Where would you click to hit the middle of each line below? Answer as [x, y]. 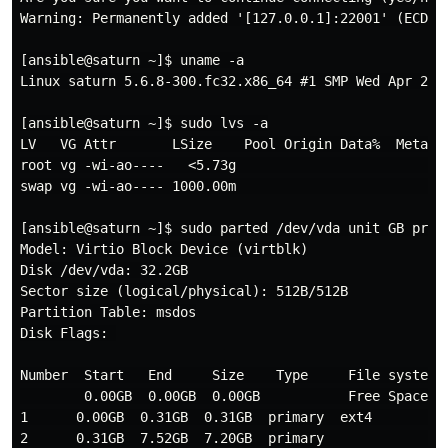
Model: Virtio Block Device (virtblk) [164, 249]
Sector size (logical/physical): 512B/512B [184, 291]
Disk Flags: [68, 333]
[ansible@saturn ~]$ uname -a [132, 60]
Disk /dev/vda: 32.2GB [104, 270]
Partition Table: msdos [108, 312]
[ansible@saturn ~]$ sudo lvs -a [144, 123]
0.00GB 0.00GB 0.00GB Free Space [224, 396]
